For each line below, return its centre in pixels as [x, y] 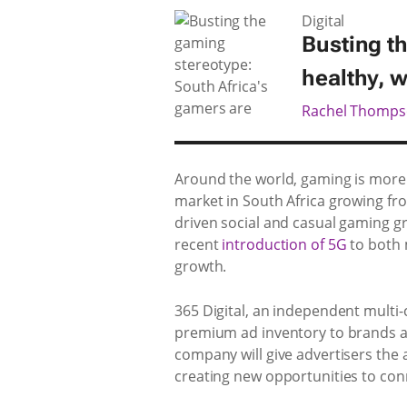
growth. [201, 266]
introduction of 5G [284, 244]
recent [199, 244]
